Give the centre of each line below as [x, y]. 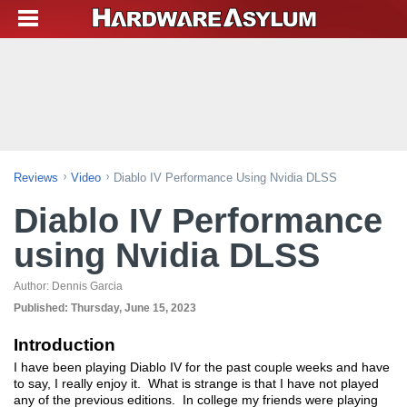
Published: [42, 308]
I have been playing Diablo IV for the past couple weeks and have [202, 367]
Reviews [36, 178]
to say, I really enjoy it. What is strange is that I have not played [196, 383]
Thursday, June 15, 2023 [134, 308]
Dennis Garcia [87, 286]
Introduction [65, 345]
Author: [33, 286]
